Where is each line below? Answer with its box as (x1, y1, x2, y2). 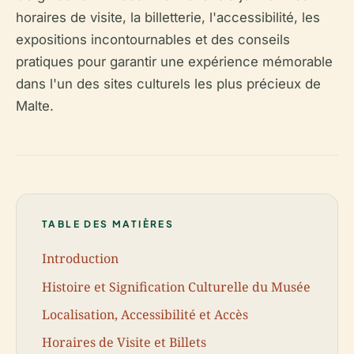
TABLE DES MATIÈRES (42, 217, 175, 230)
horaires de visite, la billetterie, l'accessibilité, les (16, 9, 320, 25)
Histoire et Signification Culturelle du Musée (42, 277, 311, 296)
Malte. (16, 97, 54, 114)
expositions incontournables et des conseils (16, 31, 290, 47)
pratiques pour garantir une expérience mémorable (16, 53, 333, 70)
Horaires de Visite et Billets (42, 333, 206, 351)
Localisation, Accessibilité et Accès (42, 305, 248, 323)
